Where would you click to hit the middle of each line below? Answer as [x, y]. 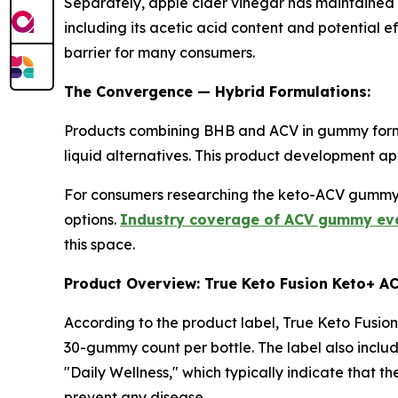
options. [92, 219]
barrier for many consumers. [159, 52]
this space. [99, 244]
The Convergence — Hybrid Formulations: [217, 91]
